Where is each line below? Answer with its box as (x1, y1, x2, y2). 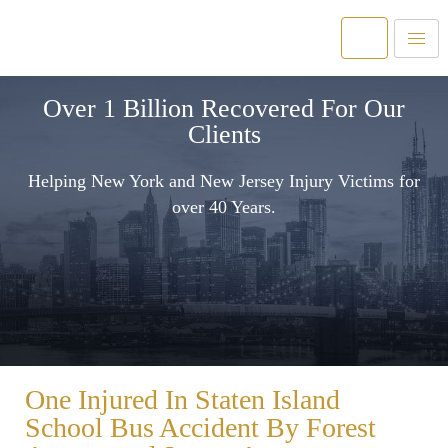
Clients (187, 120, 261, 150)
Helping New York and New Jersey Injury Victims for (28, 171, 420, 192)
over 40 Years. (172, 197, 276, 218)
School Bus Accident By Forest (25, 411, 376, 443)
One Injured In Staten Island (25, 383, 340, 415)
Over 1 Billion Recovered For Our (43, 94, 405, 124)
